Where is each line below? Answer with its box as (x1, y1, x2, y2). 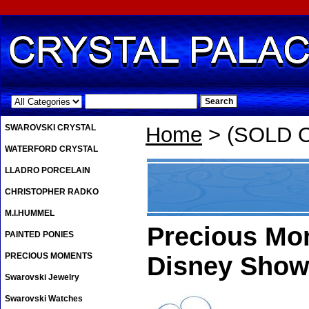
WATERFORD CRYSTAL (5, 144, 98, 154)
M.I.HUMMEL (5, 208, 54, 219)
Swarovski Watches (5, 294, 83, 304)
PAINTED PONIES (5, 230, 74, 240)
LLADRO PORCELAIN (5, 166, 90, 176)
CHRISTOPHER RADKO (5, 187, 99, 197)
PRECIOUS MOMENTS (5, 251, 92, 261)
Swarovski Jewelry (5, 272, 79, 283)
